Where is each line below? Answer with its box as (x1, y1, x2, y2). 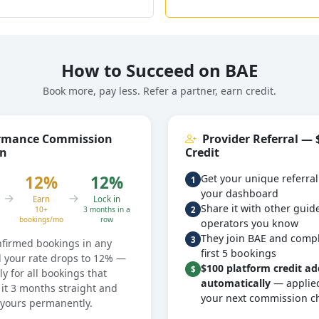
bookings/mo (19, 214, 63, 224)
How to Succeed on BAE (61, 58, 258, 82)
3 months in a (83, 204, 130, 214)
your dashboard (201, 187, 278, 200)
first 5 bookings (201, 246, 276, 260)
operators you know (201, 216, 298, 230)
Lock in (93, 194, 120, 204)
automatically (201, 276, 271, 290)
